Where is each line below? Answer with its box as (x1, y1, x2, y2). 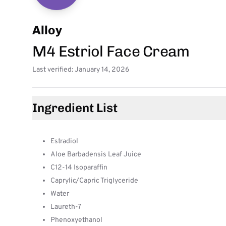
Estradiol (50, 137, 78, 146)
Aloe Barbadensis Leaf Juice (50, 150, 141, 159)
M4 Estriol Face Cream (32, 42, 190, 61)
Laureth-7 (50, 203, 81, 211)
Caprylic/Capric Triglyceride (50, 177, 138, 185)
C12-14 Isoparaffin (50, 163, 107, 172)
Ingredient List (32, 100, 118, 115)
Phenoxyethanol (50, 216, 102, 224)
